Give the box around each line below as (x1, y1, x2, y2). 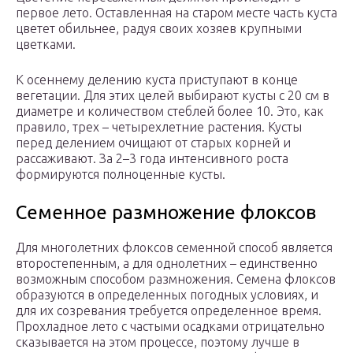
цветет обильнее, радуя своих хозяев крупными (16, 21, 302, 36)
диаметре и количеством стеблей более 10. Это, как (16, 104, 324, 119)
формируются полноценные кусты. (16, 167, 225, 182)
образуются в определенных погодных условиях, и (16, 288, 318, 303)
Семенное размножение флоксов (16, 202, 316, 224)
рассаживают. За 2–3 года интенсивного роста (16, 151, 288, 166)
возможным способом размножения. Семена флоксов (16, 272, 336, 287)
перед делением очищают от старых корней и (16, 136, 291, 150)
